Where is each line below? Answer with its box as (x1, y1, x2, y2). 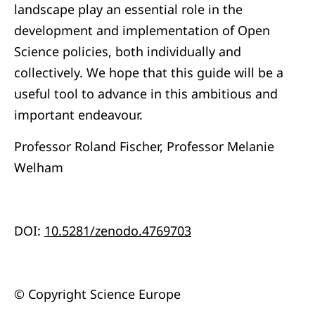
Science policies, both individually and (14, 43, 241, 60)
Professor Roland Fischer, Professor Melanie (14, 138, 274, 155)
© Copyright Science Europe (14, 285, 181, 302)
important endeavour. (14, 106, 143, 123)
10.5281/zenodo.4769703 (44, 222, 191, 239)
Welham (14, 159, 63, 176)
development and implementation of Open (14, 22, 270, 39)
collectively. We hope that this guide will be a (14, 64, 283, 81)
